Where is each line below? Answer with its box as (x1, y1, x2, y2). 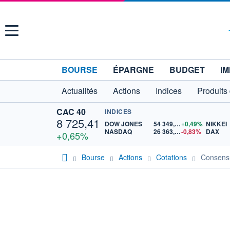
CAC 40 (56, 106, 86, 118)
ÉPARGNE (113, 64, 154, 75)
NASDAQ (105, 127, 132, 136)
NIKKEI (206, 119, 227, 128)
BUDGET (169, 64, 205, 75)
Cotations (156, 151, 187, 162)
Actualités (62, 85, 98, 97)
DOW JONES (105, 119, 142, 128)
